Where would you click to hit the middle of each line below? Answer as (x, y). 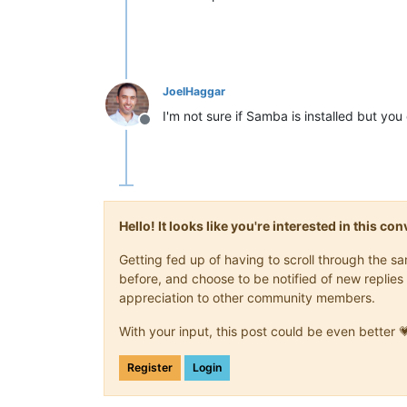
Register (150, 367)
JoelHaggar (194, 91)
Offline (166, 129)
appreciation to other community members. (247, 298)
